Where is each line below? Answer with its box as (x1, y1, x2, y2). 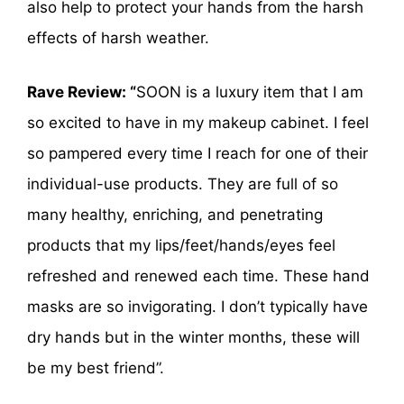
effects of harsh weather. (27, 29, 209, 48)
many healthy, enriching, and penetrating (27, 205, 323, 224)
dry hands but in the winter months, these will (27, 327, 360, 346)
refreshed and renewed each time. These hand (27, 266, 370, 285)
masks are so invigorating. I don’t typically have (27, 297, 368, 316)
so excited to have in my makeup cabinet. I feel (27, 113, 369, 132)
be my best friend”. (27, 358, 164, 377)
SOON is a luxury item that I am (136, 82, 363, 101)
